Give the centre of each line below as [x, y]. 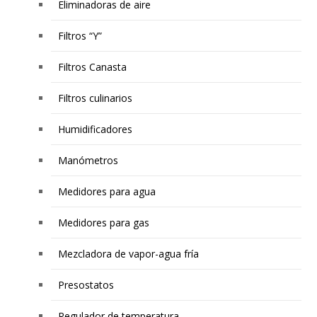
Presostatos [86, 285]
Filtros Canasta [93, 67]
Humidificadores [96, 129]
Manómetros [88, 161]
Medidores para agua [107, 192]
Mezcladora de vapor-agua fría [129, 254]
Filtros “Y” [80, 36]
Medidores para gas [104, 223]
